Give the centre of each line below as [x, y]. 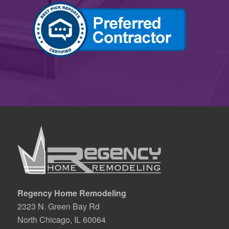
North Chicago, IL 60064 [61, 219]
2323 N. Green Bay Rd [58, 206]
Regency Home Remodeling [72, 193]
